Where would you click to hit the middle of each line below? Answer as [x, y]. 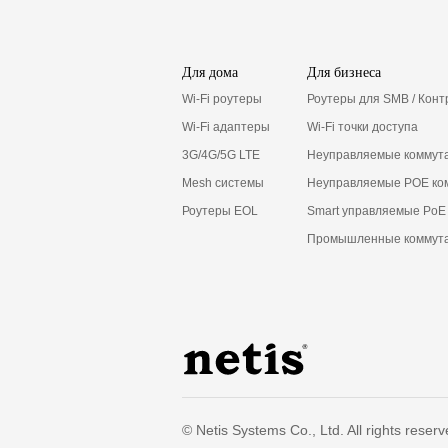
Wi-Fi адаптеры [226, 126]
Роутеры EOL [220, 210]
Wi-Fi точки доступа [363, 126]
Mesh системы [223, 182]
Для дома [210, 72]
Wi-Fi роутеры [222, 98]
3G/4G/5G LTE [221, 154]
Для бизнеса [344, 72]
